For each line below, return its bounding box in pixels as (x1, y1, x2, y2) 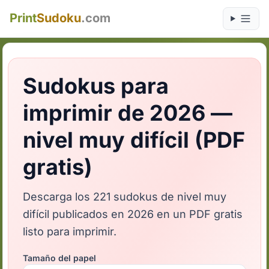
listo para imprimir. (23, 225, 117, 238)
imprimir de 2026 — (23, 100, 233, 126)
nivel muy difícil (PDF (23, 127, 246, 153)
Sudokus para (23, 73, 169, 99)
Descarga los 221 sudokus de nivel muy (23, 190, 227, 203)
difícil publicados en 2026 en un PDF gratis (23, 208, 243, 220)
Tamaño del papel (23, 253, 97, 263)
